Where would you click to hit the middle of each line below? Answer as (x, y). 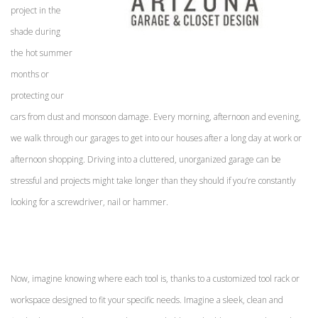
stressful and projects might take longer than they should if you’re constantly (153, 180)
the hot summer (42, 53)
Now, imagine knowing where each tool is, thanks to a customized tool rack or (155, 278)
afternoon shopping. (49, 159)
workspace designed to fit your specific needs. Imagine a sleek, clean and (147, 300)
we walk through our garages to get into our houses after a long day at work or (156, 138)
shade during (35, 31)
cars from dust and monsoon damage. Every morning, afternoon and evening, (156, 116)
